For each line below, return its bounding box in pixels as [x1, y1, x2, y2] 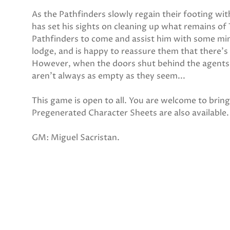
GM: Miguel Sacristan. [32, 132, 120, 143]
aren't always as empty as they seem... [32, 70, 185, 82]
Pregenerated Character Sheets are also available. [32, 107, 229, 119]
